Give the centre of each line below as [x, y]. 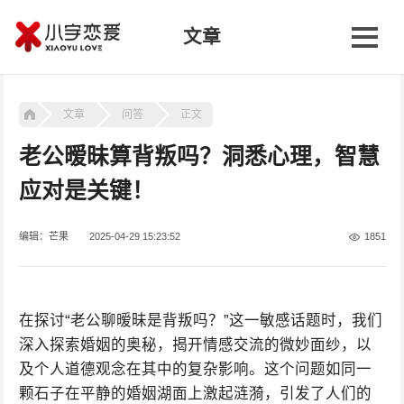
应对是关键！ [86, 190]
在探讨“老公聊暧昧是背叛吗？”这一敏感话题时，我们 [200, 321]
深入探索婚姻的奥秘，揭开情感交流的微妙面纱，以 [195, 345]
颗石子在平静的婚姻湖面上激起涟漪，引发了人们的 [195, 394]
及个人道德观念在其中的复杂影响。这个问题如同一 [195, 369]
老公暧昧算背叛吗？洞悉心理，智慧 [199, 156]
